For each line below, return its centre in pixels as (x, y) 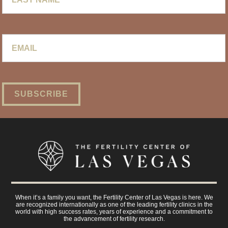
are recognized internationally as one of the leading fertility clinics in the (114, 205)
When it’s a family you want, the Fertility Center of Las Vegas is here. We (114, 198)
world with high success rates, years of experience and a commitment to (114, 212)
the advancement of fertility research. (114, 219)
